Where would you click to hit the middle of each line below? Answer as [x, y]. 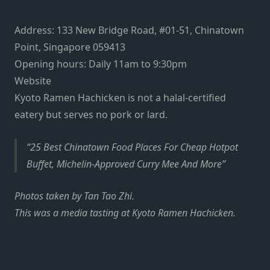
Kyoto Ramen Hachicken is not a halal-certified [120, 98]
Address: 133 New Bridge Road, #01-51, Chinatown [129, 30]
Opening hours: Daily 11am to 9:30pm [101, 64]
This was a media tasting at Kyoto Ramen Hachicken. [125, 213]
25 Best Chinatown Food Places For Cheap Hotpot [134, 147]
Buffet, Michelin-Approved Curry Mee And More [124, 164]
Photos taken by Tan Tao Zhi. [74, 196]
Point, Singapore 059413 [70, 47]
